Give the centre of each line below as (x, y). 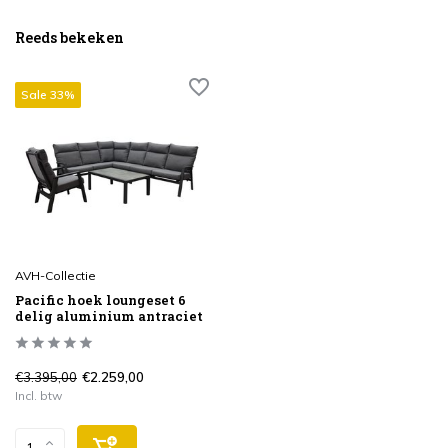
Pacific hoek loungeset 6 (100, 299)
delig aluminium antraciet (109, 315)
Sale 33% (48, 95)
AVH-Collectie (55, 275)
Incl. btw (38, 395)
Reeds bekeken (69, 38)
